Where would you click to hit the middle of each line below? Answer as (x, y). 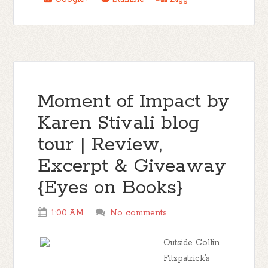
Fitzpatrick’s (187, 258)
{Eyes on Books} (111, 188)
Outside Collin (192, 243)
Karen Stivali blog (119, 124)
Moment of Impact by (134, 102)
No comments (139, 213)
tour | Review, (100, 145)
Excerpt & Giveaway (132, 167)
